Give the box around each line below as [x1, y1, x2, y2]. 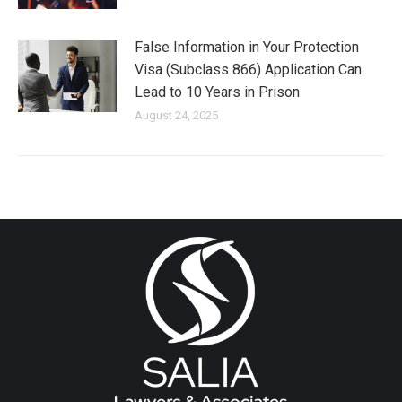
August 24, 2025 [135, 109, 218, 122]
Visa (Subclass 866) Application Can [135, 61, 362, 78]
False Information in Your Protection [135, 39, 359, 56]
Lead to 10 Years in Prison [135, 83, 300, 100]
